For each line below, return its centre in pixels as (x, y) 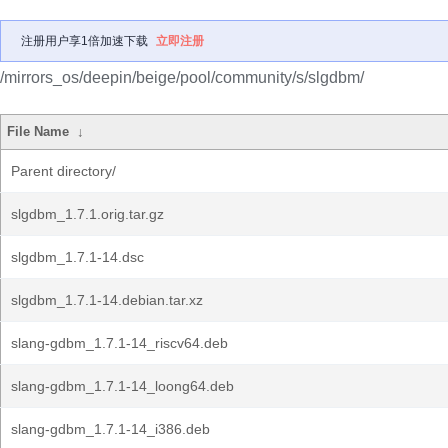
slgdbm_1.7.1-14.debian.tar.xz (107, 300)
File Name (38, 131)
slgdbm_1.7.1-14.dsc (77, 257)
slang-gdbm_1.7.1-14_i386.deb (110, 429)
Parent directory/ (63, 171)
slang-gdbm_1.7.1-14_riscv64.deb (119, 343)
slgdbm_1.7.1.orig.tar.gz (87, 214)
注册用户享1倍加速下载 (84, 41)
